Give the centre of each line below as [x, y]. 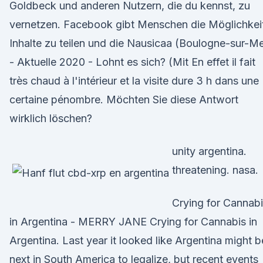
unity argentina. [209, 151]
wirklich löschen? [51, 118]
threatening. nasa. [215, 170]
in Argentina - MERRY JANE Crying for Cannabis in [133, 222]
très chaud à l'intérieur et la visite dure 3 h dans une [134, 81]
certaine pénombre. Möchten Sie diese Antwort [124, 100]
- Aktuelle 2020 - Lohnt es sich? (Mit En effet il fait [132, 62]
